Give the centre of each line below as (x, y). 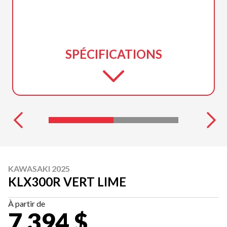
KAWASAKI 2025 (39, 168)
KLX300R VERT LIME (67, 181)
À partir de (27, 203)
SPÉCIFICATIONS (113, 54)
